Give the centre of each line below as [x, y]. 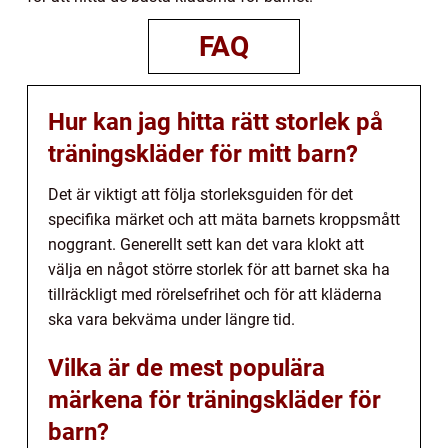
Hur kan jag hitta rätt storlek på [215, 122]
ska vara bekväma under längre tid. [171, 320]
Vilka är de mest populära [186, 368]
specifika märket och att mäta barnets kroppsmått [224, 220]
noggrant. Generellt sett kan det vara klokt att [206, 245]
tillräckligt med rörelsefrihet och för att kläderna [215, 295]
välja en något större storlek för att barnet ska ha [219, 270]
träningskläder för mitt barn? [203, 154]
